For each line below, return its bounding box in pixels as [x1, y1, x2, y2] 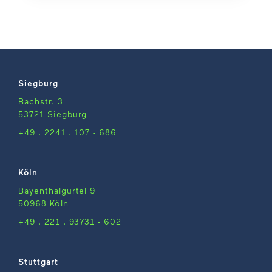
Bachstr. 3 [18, 95, 63, 106]
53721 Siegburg [18, 108, 87, 119]
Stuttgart [18, 256, 58, 267]
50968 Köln [18, 197, 69, 208]
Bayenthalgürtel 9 [18, 185, 96, 195]
